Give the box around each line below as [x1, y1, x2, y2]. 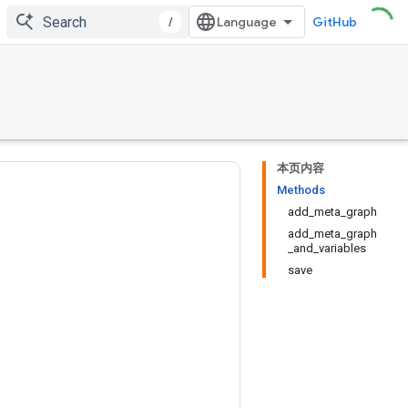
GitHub [312, 14, 357, 30]
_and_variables [288, 241, 366, 255]
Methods [277, 183, 325, 197]
